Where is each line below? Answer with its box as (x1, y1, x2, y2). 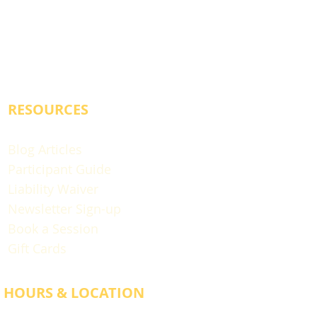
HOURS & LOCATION (4, 283, 144, 302)
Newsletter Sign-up (8, 200, 121, 217)
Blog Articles (8, 141, 82, 158)
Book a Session (8, 220, 98, 237)
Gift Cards (8, 240, 67, 257)
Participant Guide (8, 161, 111, 178)
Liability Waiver (8, 180, 98, 197)
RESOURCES (8, 100, 88, 119)
